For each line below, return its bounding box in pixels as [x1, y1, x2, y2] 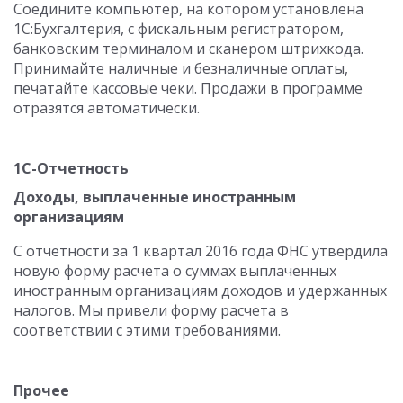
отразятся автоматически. [13, 98, 200, 118]
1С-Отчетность [13, 158, 129, 178]
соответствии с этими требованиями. [13, 320, 281, 340]
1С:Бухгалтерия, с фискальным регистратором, [13, 19, 344, 39]
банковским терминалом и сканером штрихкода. [13, 39, 363, 58]
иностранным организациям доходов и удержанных [13, 281, 387, 300]
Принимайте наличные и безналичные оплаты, [13, 58, 348, 78]
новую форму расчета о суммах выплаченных [13, 261, 336, 281]
